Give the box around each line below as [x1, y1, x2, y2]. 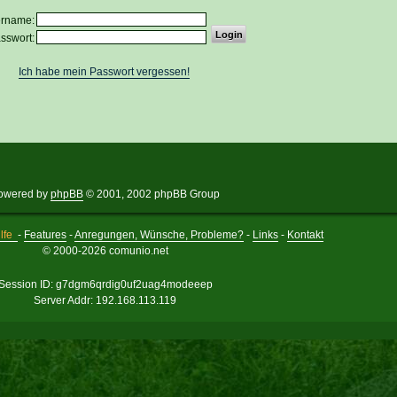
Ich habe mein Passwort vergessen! [19, 66, 190, 79]
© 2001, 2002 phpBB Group [83, 187, 220, 200]
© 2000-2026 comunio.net [42, 244, 168, 257]
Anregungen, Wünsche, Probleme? [74, 228, 245, 241]
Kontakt [287, 228, 324, 241]
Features [24, 228, 67, 241]
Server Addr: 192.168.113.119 [34, 293, 176, 307]
